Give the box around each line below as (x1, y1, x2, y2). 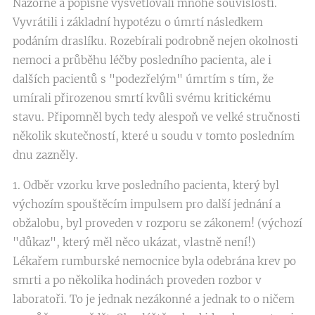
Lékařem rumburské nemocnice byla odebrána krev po (13, 255, 296, 268)
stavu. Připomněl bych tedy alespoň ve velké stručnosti (13, 110, 300, 124)
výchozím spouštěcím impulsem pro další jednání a (13, 198, 281, 211)
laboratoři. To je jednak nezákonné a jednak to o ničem (13, 292, 295, 306)
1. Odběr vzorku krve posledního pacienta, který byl (13, 179, 279, 192)
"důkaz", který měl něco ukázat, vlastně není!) (13, 236, 255, 249)
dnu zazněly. (13, 148, 78, 162)
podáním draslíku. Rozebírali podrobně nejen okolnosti (13, 34, 298, 48)
